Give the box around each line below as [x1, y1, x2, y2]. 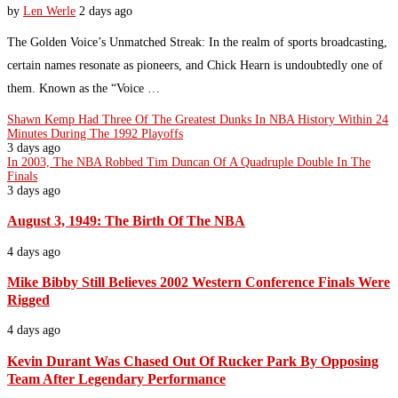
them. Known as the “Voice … [7, 81, 160, 95]
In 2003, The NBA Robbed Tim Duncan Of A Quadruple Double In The [7, 155, 370, 169]
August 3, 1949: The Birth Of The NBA [7, 212, 245, 230]
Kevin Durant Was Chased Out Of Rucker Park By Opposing [7, 352, 378, 370]
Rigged [7, 291, 50, 308]
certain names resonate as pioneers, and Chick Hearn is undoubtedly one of [7, 58, 383, 72]
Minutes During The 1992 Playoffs [7, 126, 183, 140]
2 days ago [79, 4, 132, 18]
